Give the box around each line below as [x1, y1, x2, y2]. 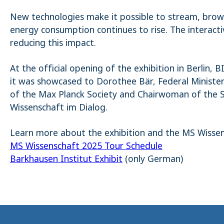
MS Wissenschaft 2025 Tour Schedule [10, 139, 162, 152]
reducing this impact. [10, 36, 96, 49]
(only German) [122, 152, 183, 165]
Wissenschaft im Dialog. [10, 101, 107, 113]
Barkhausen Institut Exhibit [10, 152, 122, 165]
